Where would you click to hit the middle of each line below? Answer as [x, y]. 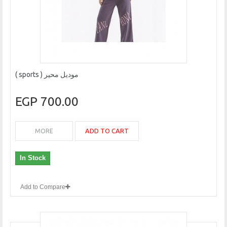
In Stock [33, 158]
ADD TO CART [107, 131]
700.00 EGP [60, 102]
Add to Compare [43, 187]
